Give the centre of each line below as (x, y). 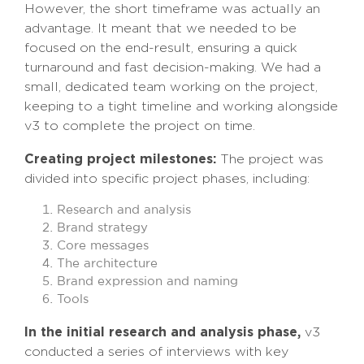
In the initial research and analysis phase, (162, 332)
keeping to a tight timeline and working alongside (181, 106)
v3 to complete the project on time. (140, 126)
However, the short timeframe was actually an (172, 9)
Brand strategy (102, 228)
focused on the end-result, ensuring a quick (161, 48)
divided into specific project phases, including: (167, 179)
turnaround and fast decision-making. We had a (173, 67)
